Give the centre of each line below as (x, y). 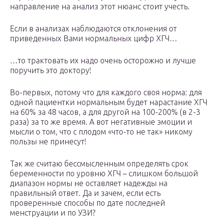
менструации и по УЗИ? (53, 213)
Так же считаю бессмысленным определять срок (99, 164)
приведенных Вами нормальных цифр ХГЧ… (94, 39)
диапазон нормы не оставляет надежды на (89, 183)
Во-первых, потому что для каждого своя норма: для (106, 93)
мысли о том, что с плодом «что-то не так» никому (101, 132)
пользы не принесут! (48, 142)
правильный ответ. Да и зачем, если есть (85, 193)
